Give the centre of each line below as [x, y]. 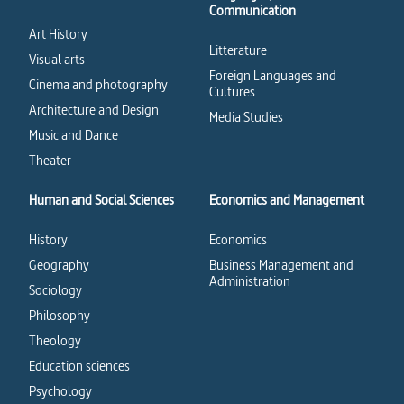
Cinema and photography [98, 84]
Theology [55, 340]
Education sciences [79, 366]
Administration [250, 281]
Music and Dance [73, 135]
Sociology [55, 290]
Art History [58, 34]
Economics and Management [287, 200]
